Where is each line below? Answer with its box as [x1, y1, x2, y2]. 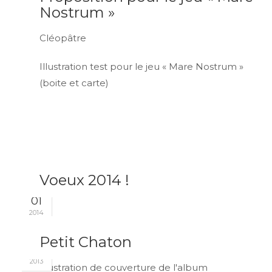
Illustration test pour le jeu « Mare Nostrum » [39, 60, 243, 72]
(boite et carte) [39, 76, 109, 89]
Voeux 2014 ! [39, 171, 129, 189]
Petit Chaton [39, 233, 132, 251]
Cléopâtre [39, 32, 86, 44]
